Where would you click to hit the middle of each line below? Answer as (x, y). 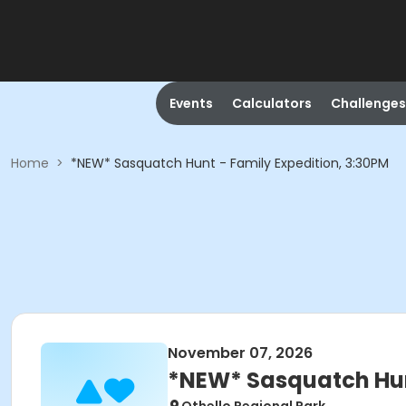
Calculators (271, 103)
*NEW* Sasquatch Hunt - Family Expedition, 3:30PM (230, 163)
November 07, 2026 (240, 353)
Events (191, 103)
